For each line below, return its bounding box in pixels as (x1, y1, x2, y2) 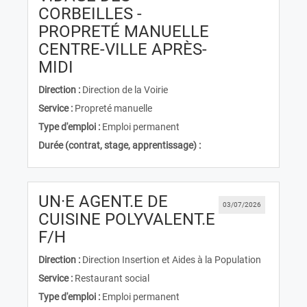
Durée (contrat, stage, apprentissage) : (38, 140, 201, 151)
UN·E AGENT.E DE (38, 192, 168, 211)
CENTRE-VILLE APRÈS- (38, 40, 207, 59)
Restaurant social (75, 273, 149, 284)
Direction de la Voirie (82, 84, 168, 95)
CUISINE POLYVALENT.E (38, 210, 215, 229)
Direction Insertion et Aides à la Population (82, 254, 261, 265)
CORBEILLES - (38, 4, 142, 23)
